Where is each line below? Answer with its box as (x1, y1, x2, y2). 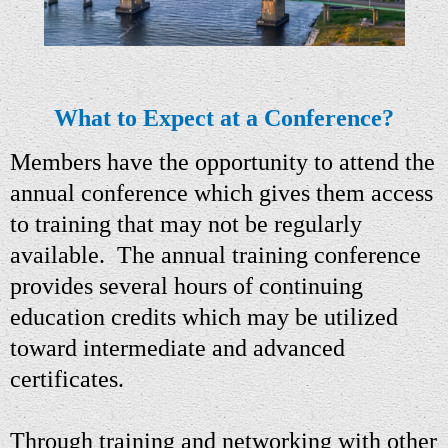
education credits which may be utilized (10, 303, 398, 330)
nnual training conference (172, 241, 421, 268)
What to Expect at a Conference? (54, 104, 394, 131)
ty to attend (289, 148, 405, 175)
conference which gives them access (75, 179, 433, 206)
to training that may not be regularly (10, 210, 362, 237)
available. (10, 241, 105, 268)
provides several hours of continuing (10, 272, 363, 299)
